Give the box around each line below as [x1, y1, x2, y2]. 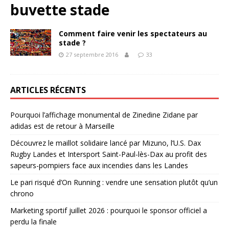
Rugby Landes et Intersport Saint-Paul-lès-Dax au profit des [10, 149, 207, 159]
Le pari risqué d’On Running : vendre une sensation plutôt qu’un [10, 177, 218, 187]
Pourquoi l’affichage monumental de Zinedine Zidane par [10, 110, 198, 120]
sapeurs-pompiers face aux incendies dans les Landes [10, 161, 188, 170]
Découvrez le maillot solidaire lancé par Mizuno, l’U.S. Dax [10, 138, 201, 148]
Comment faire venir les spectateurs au [59, 29, 207, 38]
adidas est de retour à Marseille [10, 121, 114, 131]
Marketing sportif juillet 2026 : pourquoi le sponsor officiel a [10, 205, 207, 215]
